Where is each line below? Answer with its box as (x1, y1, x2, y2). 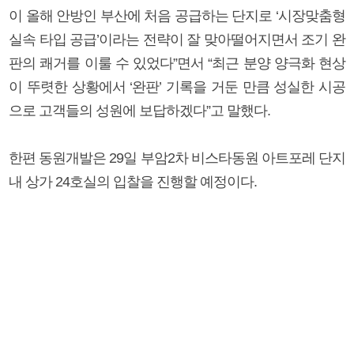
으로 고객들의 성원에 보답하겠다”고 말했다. (9, 102, 270, 119)
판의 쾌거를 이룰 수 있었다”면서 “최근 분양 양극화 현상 (9, 55, 345, 71)
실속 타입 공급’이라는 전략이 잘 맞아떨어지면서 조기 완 (9, 31, 345, 47)
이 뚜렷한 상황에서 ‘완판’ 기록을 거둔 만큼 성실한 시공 (9, 78, 345, 95)
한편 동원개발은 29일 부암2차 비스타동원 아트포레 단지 (9, 149, 345, 166)
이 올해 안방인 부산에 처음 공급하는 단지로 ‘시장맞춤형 (9, 7, 345, 24)
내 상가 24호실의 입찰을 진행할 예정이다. (9, 173, 257, 190)
